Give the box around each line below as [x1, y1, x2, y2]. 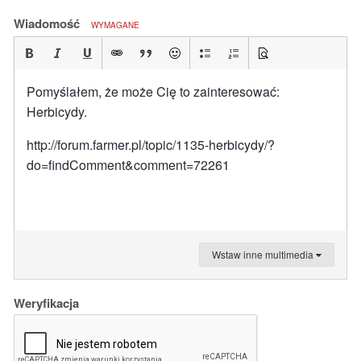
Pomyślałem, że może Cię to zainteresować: [27, 82, 280, 101]
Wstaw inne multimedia [212, 247, 316, 261]
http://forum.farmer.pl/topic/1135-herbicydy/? [27, 135, 275, 154]
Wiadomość [14, 15, 83, 32]
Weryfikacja [14, 294, 79, 312]
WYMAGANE [91, 19, 139, 31]
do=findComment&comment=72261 [27, 156, 230, 174]
